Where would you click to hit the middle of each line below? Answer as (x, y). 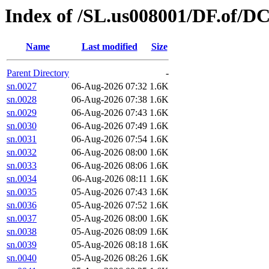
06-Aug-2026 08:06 (109, 166)
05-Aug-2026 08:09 (109, 232)
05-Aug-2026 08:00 (109, 219)
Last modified (109, 47)
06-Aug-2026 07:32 (109, 86)
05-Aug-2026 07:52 (109, 205)
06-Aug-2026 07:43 (109, 113)
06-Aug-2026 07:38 (109, 100)
